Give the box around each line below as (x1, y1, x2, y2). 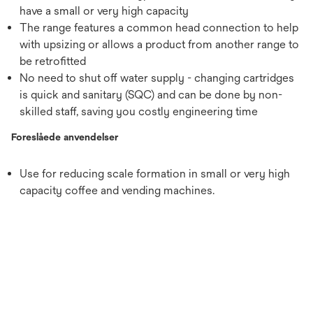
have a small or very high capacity (20, 4, 189, 17)
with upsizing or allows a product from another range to (20, 38, 299, 51)
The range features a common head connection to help (20, 21, 298, 34)
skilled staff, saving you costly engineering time (20, 105, 258, 118)
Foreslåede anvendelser (11, 131, 118, 143)
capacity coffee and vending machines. (20, 184, 214, 197)
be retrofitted (20, 54, 86, 68)
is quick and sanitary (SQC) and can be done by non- (20, 88, 282, 101)
